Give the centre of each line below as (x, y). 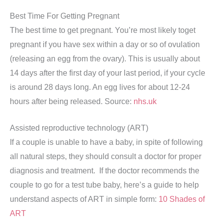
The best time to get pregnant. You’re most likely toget (103, 30)
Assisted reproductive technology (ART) (79, 128)
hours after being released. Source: (72, 101)
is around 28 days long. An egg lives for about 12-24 (100, 87)
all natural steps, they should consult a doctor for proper (106, 157)
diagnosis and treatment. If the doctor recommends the (105, 171)
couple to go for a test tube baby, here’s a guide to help (104, 185)
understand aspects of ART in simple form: (84, 199)
